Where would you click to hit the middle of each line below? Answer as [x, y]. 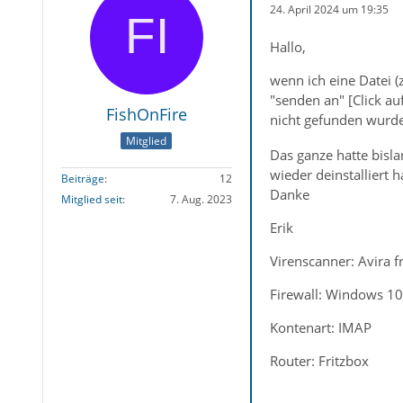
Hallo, [287, 47]
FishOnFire [146, 114]
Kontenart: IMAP [320, 328]
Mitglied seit [91, 200]
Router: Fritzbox [319, 361]
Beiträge [82, 179]
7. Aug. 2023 [201, 200]
